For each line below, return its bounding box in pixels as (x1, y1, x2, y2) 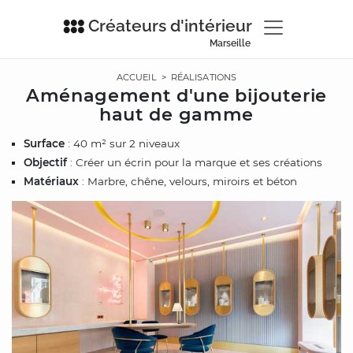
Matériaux (24, 174, 79, 188)
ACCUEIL (116, 72, 157, 83)
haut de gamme (99, 102, 254, 125)
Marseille (209, 38, 251, 49)
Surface (24, 136, 65, 150)
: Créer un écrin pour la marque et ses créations (67, 155, 322, 169)
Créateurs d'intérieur (87, 16, 252, 35)
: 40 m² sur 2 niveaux (65, 136, 180, 150)
